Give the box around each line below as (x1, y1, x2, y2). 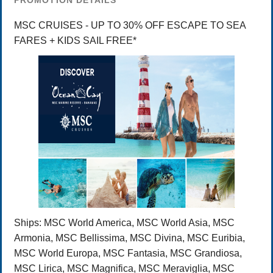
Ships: (14, 218, 44, 229)
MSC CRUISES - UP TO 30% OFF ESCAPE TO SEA (14, 20, 246, 31)
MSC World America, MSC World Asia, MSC (44, 218, 235, 229)
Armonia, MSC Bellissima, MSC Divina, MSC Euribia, (14, 233, 245, 244)
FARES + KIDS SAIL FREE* (14, 35, 136, 46)
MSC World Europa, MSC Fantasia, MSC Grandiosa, (14, 248, 242, 259)
